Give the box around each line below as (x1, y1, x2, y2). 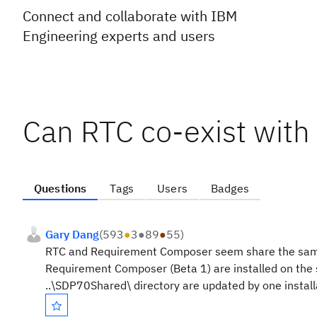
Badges (210, 181, 249, 195)
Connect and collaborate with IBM (23, 6, 237, 25)
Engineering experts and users (23, 26, 215, 45)
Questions (34, 181, 87, 195)
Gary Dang (45, 227, 99, 241)
